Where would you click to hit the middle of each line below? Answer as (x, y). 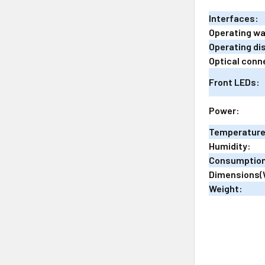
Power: (224, 110)
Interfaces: (234, 18)
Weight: (226, 188)
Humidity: (230, 146)
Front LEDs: (235, 82)
